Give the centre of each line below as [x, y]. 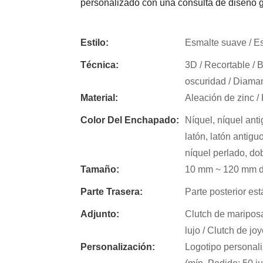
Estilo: [95, 42]
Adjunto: [100, 214]
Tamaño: [100, 169]
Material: [99, 97]
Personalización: [118, 247]
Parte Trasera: [112, 191]
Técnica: [100, 65]
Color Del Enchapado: [130, 120]
